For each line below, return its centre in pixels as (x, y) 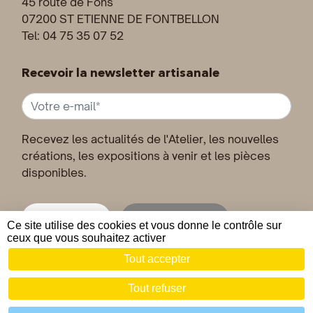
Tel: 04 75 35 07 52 (73, 36)
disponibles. (54, 172)
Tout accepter (156, 259)
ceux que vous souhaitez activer (86, 238)
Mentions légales (213, 286)
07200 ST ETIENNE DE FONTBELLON (121, 19)
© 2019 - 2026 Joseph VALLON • (104, 286)
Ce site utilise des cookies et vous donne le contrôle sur (144, 225)
